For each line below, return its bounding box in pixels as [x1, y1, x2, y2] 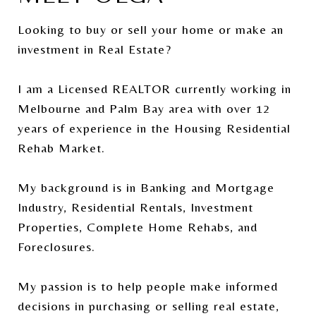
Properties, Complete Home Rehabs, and [18, 219, 257, 234]
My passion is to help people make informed [18, 278, 278, 293]
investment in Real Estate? [18, 41, 171, 56]
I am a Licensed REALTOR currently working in [18, 80, 291, 96]
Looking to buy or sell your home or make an [18, 21, 284, 37]
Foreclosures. [18, 238, 95, 254]
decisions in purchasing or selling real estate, [18, 298, 279, 313]
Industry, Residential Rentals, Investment [18, 199, 253, 214]
